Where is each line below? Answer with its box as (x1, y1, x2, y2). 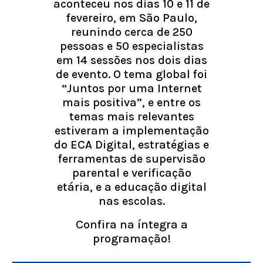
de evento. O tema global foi (56, 68, 207, 82)
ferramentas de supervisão (58, 152, 205, 166)
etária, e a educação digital (56, 180, 207, 194)
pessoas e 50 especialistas (59, 39, 204, 53)
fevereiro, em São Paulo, (66, 11, 197, 25)
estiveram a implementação (54, 124, 209, 138)
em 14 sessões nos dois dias (56, 53, 207, 68)
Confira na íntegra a (75, 218, 188, 232)
